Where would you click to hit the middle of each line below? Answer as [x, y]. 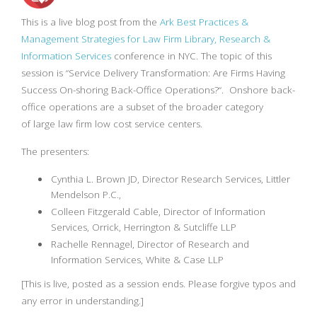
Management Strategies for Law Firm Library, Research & [146, 39]
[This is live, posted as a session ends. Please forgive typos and [158, 284]
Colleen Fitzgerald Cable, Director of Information [158, 212]
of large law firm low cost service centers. [112, 124]
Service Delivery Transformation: [141, 73]
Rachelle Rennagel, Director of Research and [150, 244]
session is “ [45, 73]
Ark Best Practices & [204, 22]
